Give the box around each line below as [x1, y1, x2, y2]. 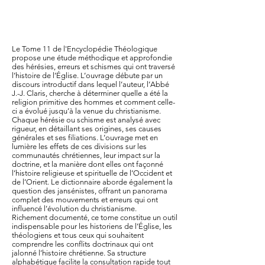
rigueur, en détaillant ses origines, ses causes [12, 124, 161, 133]
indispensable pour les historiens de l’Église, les [12, 222, 172, 231]
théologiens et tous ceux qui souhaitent [12, 231, 144, 240]
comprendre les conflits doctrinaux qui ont [12, 240, 153, 248]
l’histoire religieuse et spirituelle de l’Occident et [12, 169, 172, 177]
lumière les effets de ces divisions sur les [12, 142, 147, 151]
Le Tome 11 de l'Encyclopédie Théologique [12, 44, 157, 53]
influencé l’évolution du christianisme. [12, 204, 137, 213]
